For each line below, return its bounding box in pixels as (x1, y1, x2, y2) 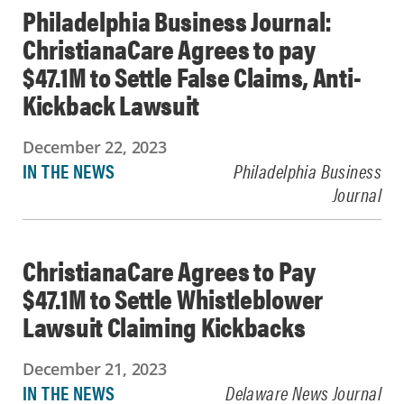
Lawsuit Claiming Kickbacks (23, 307, 306, 345)
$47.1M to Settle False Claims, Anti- (23, 57, 361, 96)
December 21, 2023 (23, 358, 167, 380)
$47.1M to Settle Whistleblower (23, 279, 323, 317)
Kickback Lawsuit (23, 85, 200, 124)
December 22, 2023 (23, 136, 167, 158)
